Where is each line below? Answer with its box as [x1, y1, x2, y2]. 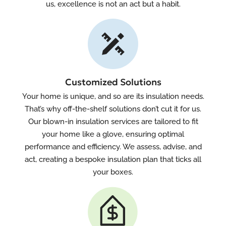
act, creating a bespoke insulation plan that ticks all [25, 155, 201, 164]
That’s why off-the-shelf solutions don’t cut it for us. [25, 104, 201, 114]
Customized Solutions [65, 76, 161, 88]
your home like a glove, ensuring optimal [42, 130, 184, 139]
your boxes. [93, 167, 133, 177]
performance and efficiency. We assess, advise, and [24, 142, 202, 151]
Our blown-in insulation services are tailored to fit [28, 117, 198, 126]
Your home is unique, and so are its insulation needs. [22, 92, 204, 101]
